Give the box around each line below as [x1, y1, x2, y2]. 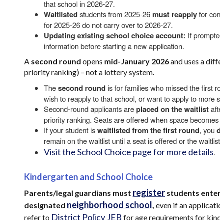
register [133, 187, 165, 198]
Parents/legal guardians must [24, 188, 133, 197]
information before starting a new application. [44, 41, 184, 51]
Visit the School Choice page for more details [44, 146, 214, 157]
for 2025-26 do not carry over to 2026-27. [44, 20, 173, 30]
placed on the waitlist [136, 104, 209, 114]
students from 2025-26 [78, 9, 152, 19]
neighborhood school [67, 199, 152, 210]
